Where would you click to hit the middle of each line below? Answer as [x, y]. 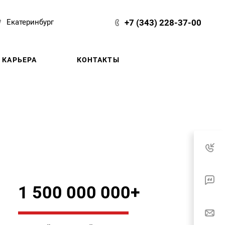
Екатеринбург [30, 22]
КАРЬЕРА [19, 60]
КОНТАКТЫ [98, 60]
